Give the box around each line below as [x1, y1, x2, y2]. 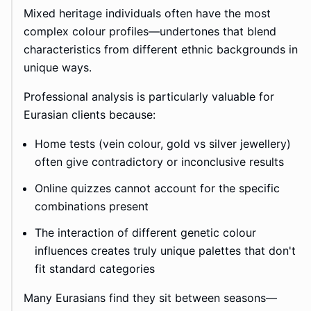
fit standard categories [35, 262, 155, 276]
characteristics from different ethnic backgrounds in [24, 42, 298, 57]
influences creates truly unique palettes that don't [35, 244, 296, 258]
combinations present [35, 199, 149, 214]
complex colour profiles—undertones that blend [24, 24, 276, 39]
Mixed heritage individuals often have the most [24, 6, 271, 21]
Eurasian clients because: [24, 108, 155, 122]
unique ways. [24, 60, 92, 75]
